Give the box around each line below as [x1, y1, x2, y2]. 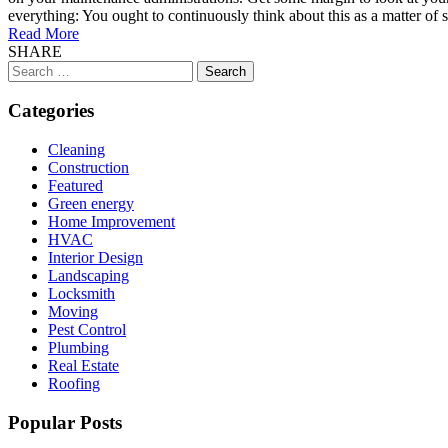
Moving [48, 303, 98, 321]
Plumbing [48, 339, 109, 357]
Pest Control [48, 321, 126, 339]
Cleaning [48, 141, 105, 159]
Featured [48, 177, 103, 195]
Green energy [48, 195, 134, 213]
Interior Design [48, 249, 143, 267]
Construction [48, 159, 129, 177]
